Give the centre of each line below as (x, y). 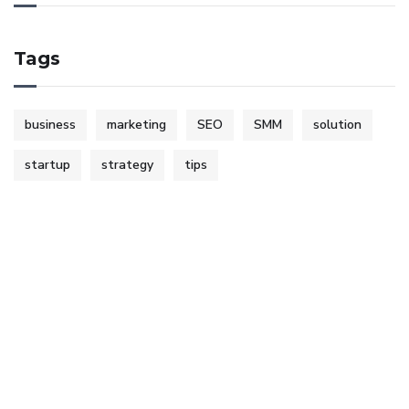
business (50, 125)
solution (337, 125)
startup (47, 165)
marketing (136, 125)
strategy (127, 165)
